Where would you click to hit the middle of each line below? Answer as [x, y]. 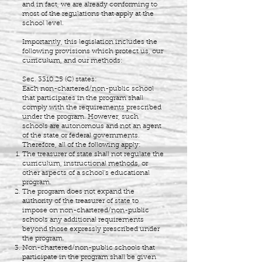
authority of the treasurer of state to [80, 201]
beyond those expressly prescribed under [91, 229]
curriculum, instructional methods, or [85, 164]
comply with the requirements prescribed [92, 108]
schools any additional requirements [83, 220]
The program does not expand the [78, 192]
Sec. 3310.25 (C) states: [60, 80]
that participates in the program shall [83, 98]
